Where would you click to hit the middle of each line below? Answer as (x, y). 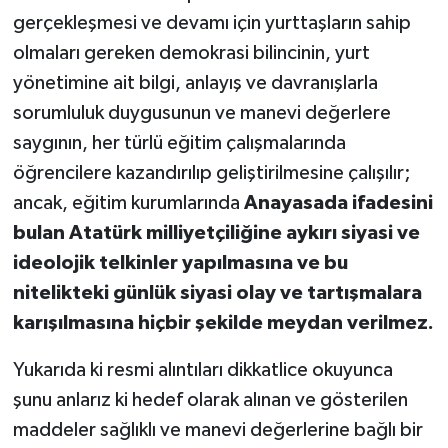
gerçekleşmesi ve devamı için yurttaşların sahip (211, 23)
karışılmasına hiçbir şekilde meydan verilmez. (223, 323)
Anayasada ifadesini (338, 203)
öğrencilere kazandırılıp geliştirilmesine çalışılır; (211, 173)
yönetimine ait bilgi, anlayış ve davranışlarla (195, 83)
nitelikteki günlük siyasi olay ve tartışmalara (217, 293)
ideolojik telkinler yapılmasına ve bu (180, 263)
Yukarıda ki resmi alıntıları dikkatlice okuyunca (202, 370)
